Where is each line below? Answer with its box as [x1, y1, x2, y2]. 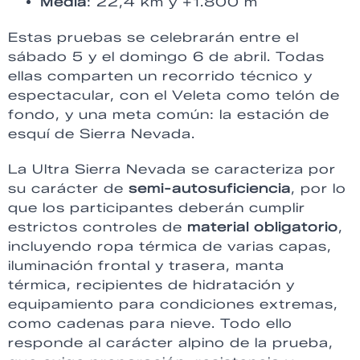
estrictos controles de [8, 219, 187, 235]
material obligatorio [187, 219, 338, 235]
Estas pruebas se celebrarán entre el [8, 30, 299, 46]
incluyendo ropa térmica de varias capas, [8, 239, 332, 255]
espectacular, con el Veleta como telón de [8, 88, 340, 104]
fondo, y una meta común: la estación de [8, 107, 329, 123]
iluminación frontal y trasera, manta [8, 258, 284, 274]
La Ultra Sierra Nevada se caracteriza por [8, 162, 336, 178]
